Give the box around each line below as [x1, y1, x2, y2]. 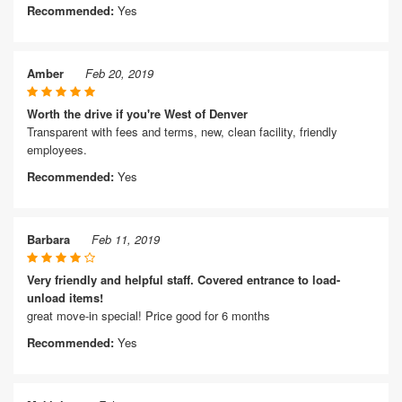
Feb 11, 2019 [92, 231, 160, 248]
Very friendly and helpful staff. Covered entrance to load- [27, 271, 340, 288]
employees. [27, 141, 87, 158]
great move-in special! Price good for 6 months [27, 307, 270, 324]
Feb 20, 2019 [85, 65, 153, 82]
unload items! [27, 289, 103, 306]
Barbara [27, 231, 70, 248]
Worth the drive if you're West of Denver [27, 105, 248, 122]
